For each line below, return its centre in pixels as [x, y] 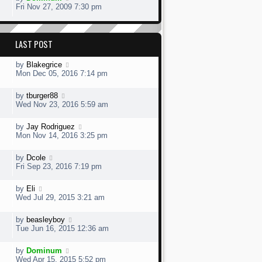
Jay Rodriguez [51, 127]
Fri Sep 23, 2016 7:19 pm [59, 166]
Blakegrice [44, 65]
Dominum [44, 251]
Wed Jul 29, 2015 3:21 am [60, 197]
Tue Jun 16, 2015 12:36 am [62, 228]
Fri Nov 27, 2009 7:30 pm [59, 7]
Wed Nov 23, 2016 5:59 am [62, 104]
